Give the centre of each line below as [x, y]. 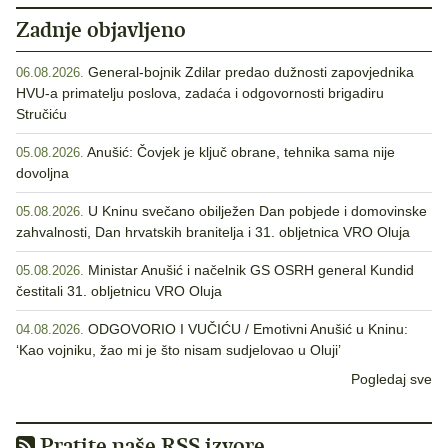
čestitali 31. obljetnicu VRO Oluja [119, 291]
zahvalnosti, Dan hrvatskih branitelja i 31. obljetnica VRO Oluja [213, 232]
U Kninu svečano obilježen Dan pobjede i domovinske [257, 211]
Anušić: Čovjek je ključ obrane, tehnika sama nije [241, 152]
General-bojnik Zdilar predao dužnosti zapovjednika [251, 72]
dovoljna [42, 173]
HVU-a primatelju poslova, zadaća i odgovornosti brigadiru [200, 93]
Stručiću [41, 114]
